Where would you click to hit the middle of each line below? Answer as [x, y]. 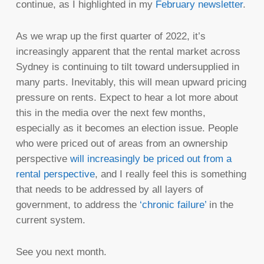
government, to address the [77, 205]
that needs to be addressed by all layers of [109, 190]
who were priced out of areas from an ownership [121, 144]
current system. [50, 220]
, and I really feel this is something [170, 174]
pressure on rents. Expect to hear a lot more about [127, 98]
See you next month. [61, 252]
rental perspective [55, 174]
